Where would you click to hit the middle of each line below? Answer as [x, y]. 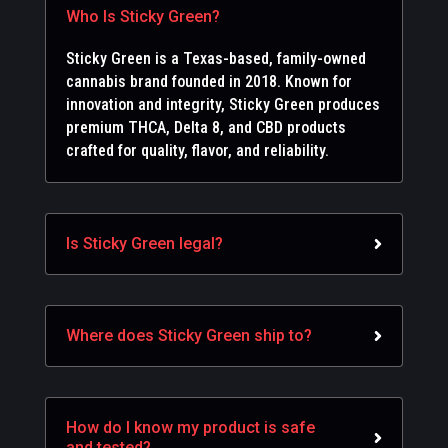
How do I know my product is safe [190, 427]
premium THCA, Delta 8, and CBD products [205, 127]
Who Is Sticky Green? [142, 16]
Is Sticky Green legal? [144, 243]
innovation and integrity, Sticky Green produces [222, 104]
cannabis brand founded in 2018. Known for [208, 81]
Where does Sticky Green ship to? [188, 335]
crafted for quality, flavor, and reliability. [197, 150]
